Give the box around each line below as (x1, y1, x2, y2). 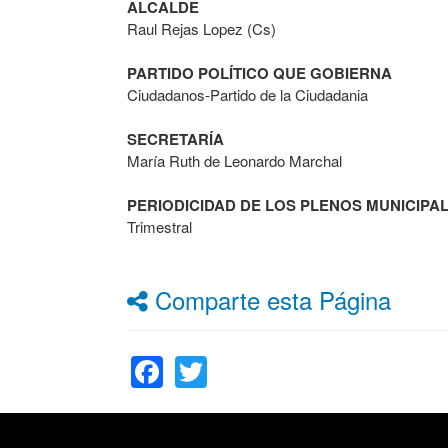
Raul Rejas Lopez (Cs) (127, 18, 276, 39)
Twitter (207, 324, 301, 370)
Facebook (163, 324, 304, 370)
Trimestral (127, 216, 192, 237)
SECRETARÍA (127, 128, 224, 150)
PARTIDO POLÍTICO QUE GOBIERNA (127, 62, 392, 84)
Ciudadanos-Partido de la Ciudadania (127, 84, 368, 105)
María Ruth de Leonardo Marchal (127, 150, 342, 171)
